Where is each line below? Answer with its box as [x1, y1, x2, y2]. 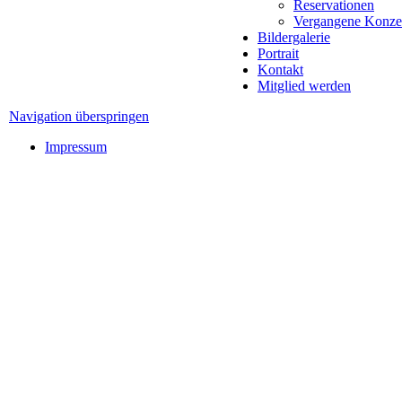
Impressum [45, 138, 107, 154]
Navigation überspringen [9, 108, 149, 124]
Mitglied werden [258, 77, 351, 93]
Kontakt [258, 61, 303, 77]
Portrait [258, 45, 299, 61]
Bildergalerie [258, 29, 330, 45]
